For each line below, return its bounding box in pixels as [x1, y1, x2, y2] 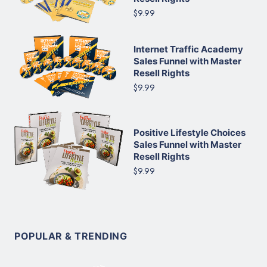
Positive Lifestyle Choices [133, 126, 246, 138]
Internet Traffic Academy [133, 44, 243, 55]
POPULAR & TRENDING [14, 230, 127, 243]
